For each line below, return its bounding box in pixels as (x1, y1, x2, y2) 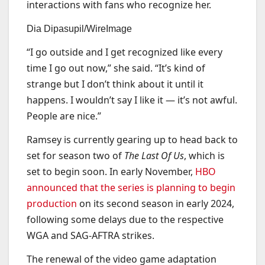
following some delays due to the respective (27, 212, 224, 226)
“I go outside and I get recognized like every (27, 45, 222, 59)
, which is (184, 148, 225, 162)
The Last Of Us (124, 148, 184, 162)
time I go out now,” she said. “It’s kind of (27, 61, 205, 75)
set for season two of (27, 148, 124, 162)
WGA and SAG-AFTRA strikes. (27, 228, 154, 242)
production (27, 196, 77, 210)
